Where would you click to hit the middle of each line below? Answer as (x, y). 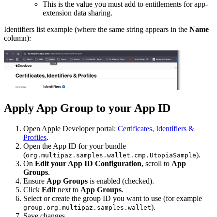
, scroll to (156, 164)
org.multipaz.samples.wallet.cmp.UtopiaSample (111, 155)
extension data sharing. (77, 13)
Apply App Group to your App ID (87, 108)
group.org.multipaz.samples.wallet (87, 208)
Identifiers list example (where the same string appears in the (97, 29)
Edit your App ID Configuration (88, 164)
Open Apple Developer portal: (70, 129)
